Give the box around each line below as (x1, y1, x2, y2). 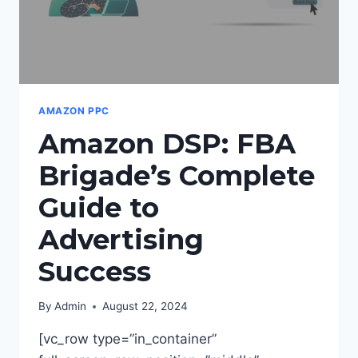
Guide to (38, 190, 159, 225)
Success (38, 254, 151, 288)
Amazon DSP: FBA (38, 126, 296, 161)
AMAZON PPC (38, 104, 109, 117)
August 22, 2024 (102, 300, 189, 313)
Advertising (38, 222, 204, 257)
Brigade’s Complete (38, 158, 315, 193)
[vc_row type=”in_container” (38, 331, 217, 348)
